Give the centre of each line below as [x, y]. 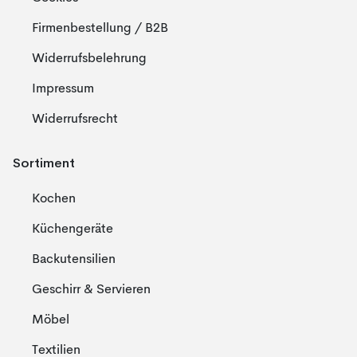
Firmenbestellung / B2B [100, 29]
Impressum [63, 89]
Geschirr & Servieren [91, 290]
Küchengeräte [73, 229]
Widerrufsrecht [75, 120]
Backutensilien [74, 260]
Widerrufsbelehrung [89, 59]
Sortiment [44, 163]
